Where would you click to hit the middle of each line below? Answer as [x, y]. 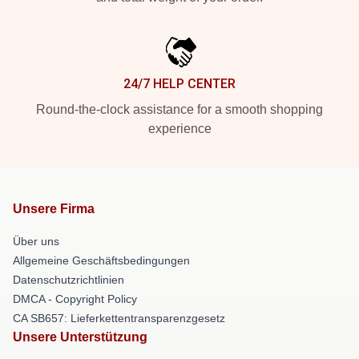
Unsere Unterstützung [80, 337]
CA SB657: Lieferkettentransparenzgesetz [119, 318]
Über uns [36, 241]
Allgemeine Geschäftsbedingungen [101, 260]
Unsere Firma [54, 209]
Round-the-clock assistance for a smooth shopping [179, 109]
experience [179, 129]
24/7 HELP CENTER [179, 84]
